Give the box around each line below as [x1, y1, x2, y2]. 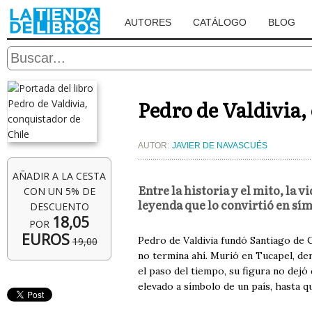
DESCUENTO [29, 200, 89, 213]
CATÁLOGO [193, 17, 247, 28]
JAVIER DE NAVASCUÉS [172, 141, 267, 151]
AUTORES [125, 17, 172, 28]
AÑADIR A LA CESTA [13, 169, 107, 182]
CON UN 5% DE [23, 185, 95, 198]
